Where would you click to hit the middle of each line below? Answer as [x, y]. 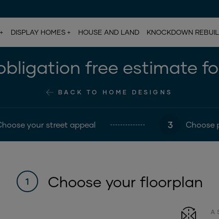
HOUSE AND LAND [109, 32]
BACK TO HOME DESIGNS [115, 92]
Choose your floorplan [125, 181]
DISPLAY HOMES [38, 32]
